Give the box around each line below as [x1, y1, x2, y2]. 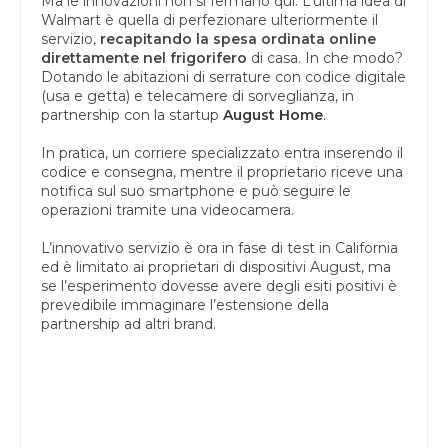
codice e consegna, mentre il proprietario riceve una [41, 162, 403, 181]
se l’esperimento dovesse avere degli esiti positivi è [41, 276, 397, 295]
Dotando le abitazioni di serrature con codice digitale [41, 67, 406, 86]
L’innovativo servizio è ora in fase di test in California [41, 238, 398, 257]
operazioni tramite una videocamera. [41, 200, 294, 219]
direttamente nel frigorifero [41, 48, 247, 67]
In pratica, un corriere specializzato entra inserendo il [41, 143, 403, 162]
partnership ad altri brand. [41, 314, 216, 333]
